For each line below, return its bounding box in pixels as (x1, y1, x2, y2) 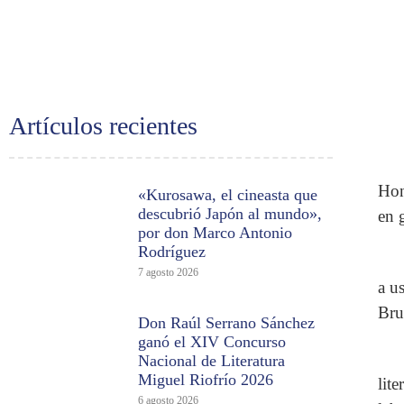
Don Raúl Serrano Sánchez (138, 314, 316, 333)
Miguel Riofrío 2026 (138, 371, 274, 390)
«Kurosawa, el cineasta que (138, 186, 318, 205)
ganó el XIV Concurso (138, 333, 287, 352)
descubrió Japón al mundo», (138, 205, 323, 224)
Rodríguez (138, 243, 207, 262)
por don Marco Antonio (138, 224, 293, 243)
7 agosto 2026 (138, 266, 199, 280)
